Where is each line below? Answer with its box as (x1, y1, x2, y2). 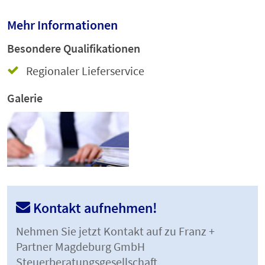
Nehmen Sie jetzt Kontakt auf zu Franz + (16, 224, 215, 239)
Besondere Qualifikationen (7, 41, 140, 56)
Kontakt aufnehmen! (30, 199, 157, 218)
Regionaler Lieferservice (26, 63, 144, 79)
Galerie (7, 91, 43, 106)
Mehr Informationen (7, 17, 118, 34)
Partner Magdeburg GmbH (16, 239, 145, 254)
